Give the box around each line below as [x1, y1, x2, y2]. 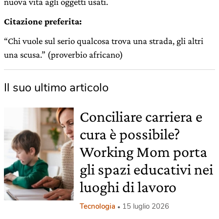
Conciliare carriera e [79, 108, 202, 125]
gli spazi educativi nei [79, 160, 213, 178]
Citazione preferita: [4, 16, 82, 26]
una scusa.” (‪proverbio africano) [4, 49, 123, 60]
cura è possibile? [79, 125, 180, 143]
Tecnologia [79, 201, 115, 211]
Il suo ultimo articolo [4, 80, 109, 95]
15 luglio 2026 [122, 201, 169, 211]
